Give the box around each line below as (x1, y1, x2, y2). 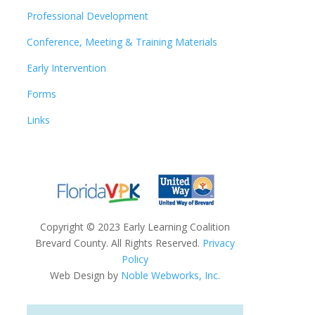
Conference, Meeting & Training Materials (27, 34, 218, 49)
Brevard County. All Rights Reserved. (35, 236, 202, 250)
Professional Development (27, 8, 149, 22)
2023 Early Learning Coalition (95, 219, 230, 233)
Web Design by (50, 268, 121, 282)
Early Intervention (27, 60, 107, 75)
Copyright (40, 219, 86, 233)
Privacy (202, 236, 235, 250)
